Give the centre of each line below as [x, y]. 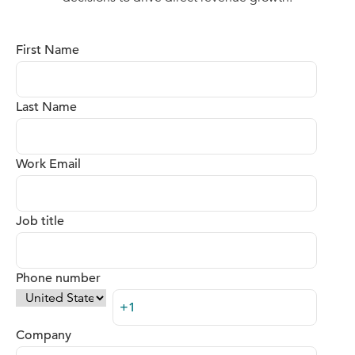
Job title [40, 221]
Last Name [46, 107]
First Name [48, 50]
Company [44, 336]
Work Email [48, 164]
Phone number [58, 279]
